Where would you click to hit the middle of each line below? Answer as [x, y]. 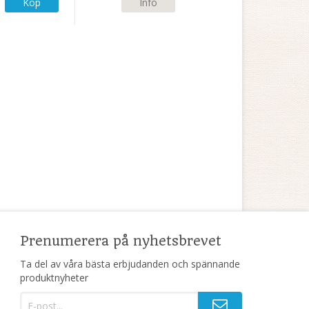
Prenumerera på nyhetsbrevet [121, 241]
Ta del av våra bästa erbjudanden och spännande [130, 264]
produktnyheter [54, 278]
